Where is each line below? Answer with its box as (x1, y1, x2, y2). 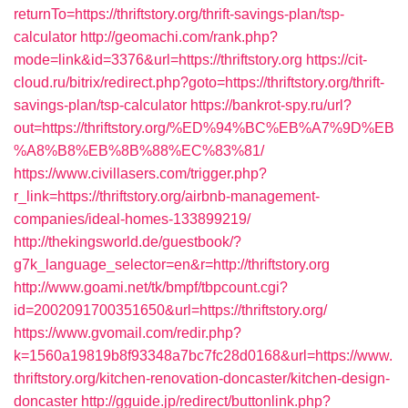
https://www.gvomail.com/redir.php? (14, 325, 241, 341)
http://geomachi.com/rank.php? (80, 29, 278, 45)
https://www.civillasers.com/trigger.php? (14, 166, 267, 181)
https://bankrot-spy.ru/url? (190, 97, 352, 113)
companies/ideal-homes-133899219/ (14, 211, 250, 227)
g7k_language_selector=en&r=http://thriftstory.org (14, 257, 330, 272)
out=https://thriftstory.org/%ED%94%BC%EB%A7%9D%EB (14, 120, 394, 136)
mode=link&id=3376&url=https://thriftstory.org (14, 52, 302, 67)
